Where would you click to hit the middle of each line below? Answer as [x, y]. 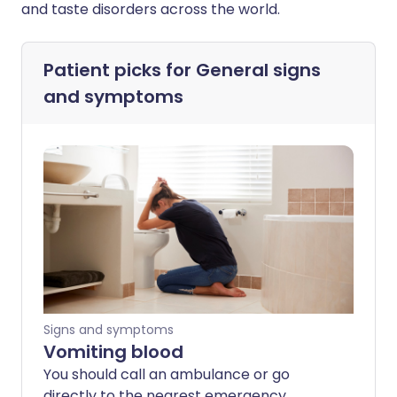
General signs [258, 70]
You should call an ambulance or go [167, 374]
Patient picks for [120, 70]
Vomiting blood [113, 352]
